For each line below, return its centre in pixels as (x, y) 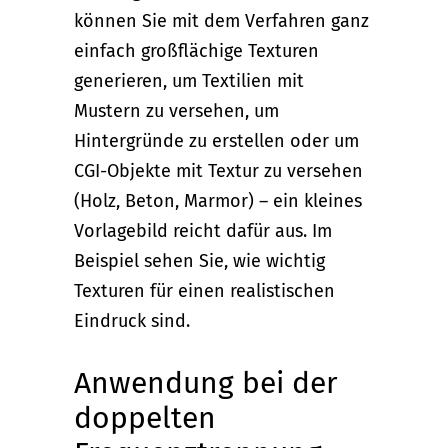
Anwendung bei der (206, 383)
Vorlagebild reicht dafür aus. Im (203, 231)
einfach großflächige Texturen (196, 51)
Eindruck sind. (132, 321)
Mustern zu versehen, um (176, 111)
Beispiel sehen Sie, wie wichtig (199, 261)
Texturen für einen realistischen (204, 291)
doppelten (145, 418)
